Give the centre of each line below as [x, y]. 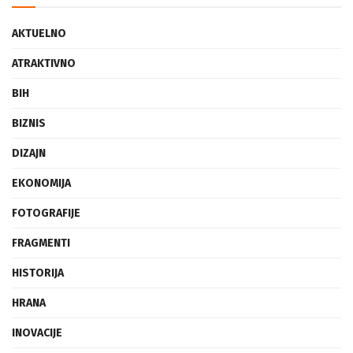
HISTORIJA [38, 273]
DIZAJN [29, 153]
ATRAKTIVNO [44, 63]
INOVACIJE [37, 333]
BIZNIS [29, 123]
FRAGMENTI [41, 243]
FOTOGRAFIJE [46, 213]
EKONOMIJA [41, 183]
